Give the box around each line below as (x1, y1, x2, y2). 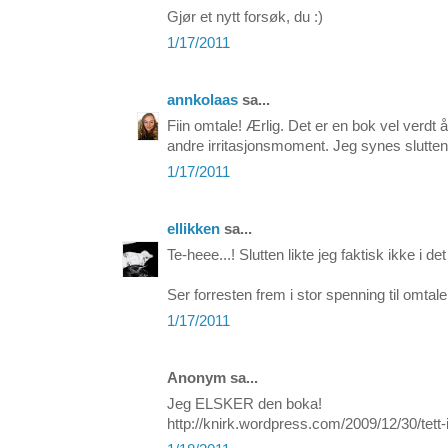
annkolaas (167, 92, 238, 109)
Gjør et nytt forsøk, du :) (167, 9, 323, 26)
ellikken (167, 221, 220, 238)
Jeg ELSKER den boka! (167, 396, 322, 413)
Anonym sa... (167, 370, 258, 387)
